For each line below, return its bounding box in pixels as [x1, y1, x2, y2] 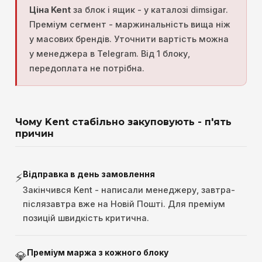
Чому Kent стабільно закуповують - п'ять [15, 116, 232, 128]
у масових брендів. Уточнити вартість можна [29, 34, 229, 44]
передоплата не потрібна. [29, 63, 144, 74]
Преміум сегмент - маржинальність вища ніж [29, 19, 230, 30]
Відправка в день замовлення [23, 169, 155, 180]
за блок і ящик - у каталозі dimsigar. [71, 5, 228, 15]
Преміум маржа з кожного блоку [27, 247, 168, 258]
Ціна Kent [29, 5, 71, 15]
